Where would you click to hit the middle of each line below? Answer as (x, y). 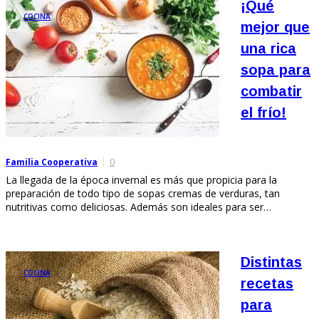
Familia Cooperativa (52, 162)
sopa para (276, 69)
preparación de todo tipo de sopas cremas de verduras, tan (143, 193)
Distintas (271, 262)
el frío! (263, 112)
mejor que (275, 27)
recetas (267, 283)
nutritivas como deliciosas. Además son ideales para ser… (138, 206)
